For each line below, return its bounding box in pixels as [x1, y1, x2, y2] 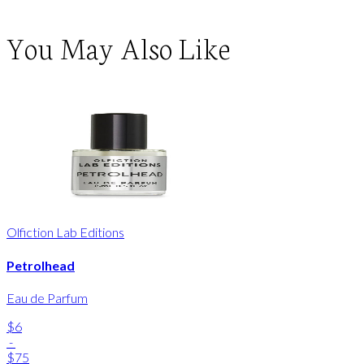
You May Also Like [6, 26, 231, 67]
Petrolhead [6, 257, 75, 273]
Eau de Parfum [6, 289, 88, 305]
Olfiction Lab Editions [6, 224, 124, 240]
